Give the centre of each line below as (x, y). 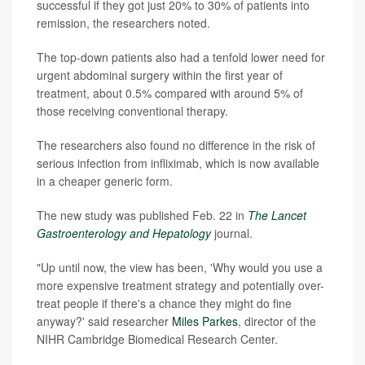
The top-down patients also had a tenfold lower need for (181, 57)
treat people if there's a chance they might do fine (164, 303)
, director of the (277, 321)
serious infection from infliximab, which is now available (178, 163)
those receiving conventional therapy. (132, 110)
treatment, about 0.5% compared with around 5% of (170, 92)
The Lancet (277, 215)
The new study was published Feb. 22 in (142, 215)
